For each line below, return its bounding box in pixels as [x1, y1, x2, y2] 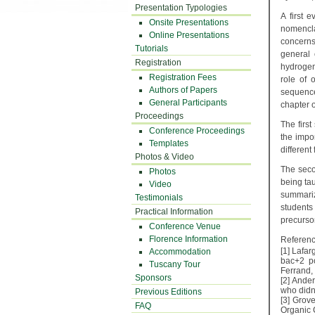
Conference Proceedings [149, 126, 245, 136]
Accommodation [149, 247, 211, 257]
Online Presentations [149, 30, 229, 40]
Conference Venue [149, 221, 221, 231]
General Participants [149, 98, 227, 108]
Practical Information [135, 207, 213, 217]
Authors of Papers [149, 85, 217, 95]
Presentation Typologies [135, 3, 227, 13]
